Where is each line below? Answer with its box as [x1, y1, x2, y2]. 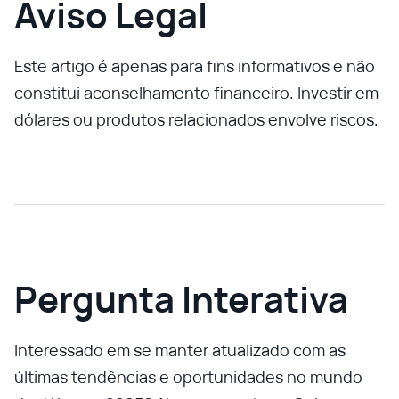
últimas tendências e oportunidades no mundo [14, 366, 362, 387]
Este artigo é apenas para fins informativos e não [14, 55, 375, 77]
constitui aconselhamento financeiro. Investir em [14, 82, 379, 103]
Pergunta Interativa [14, 274, 348, 323]
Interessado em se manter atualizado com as [14, 339, 346, 361]
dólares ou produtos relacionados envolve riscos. [14, 109, 379, 130]
